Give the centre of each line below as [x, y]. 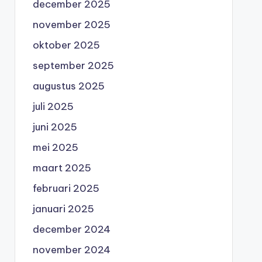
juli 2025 [53, 106]
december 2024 [71, 229]
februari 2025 [66, 188]
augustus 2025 [68, 86]
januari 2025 [63, 208]
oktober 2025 [66, 45]
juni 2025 [55, 127]
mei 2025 [55, 147]
